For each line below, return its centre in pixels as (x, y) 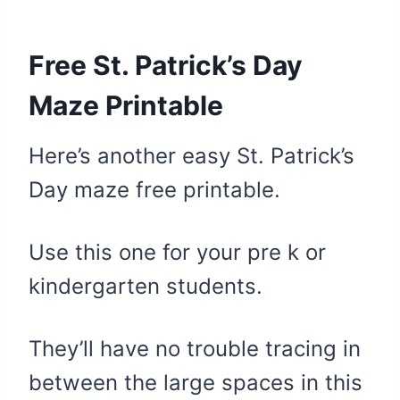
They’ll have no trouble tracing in (195, 348)
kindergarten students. (146, 286)
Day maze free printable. (154, 189)
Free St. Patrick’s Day (166, 65)
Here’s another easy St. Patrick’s (192, 155)
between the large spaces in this (196, 382)
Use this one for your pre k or (177, 252)
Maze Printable (126, 105)
